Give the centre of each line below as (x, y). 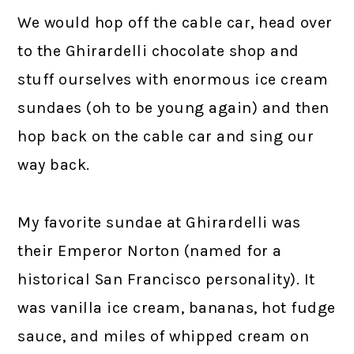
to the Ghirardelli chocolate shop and (158, 51)
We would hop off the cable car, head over (175, 23)
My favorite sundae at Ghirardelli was (159, 223)
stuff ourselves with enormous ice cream (173, 80)
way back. (54, 165)
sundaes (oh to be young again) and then (173, 108)
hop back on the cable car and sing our (166, 137)
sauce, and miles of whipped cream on (164, 337)
